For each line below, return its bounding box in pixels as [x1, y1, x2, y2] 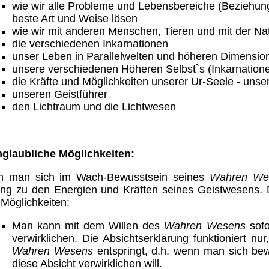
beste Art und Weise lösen [12, 13, 138, 25]
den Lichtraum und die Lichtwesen [12, 101, 179, 113]
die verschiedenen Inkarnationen [12, 38, 168, 50]
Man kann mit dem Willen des [12, 220, 165, 232]
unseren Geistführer [12, 88, 107, 100]
